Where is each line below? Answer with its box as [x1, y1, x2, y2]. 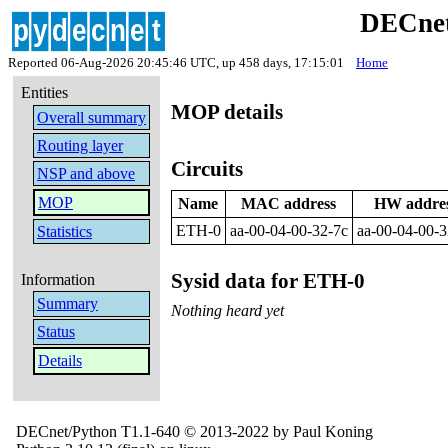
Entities [21, 84, 69, 102]
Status [36, 323, 75, 341]
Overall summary [36, 108, 146, 126]
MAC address [241, 195, 337, 213]
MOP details [170, 100, 283, 125]
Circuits [170, 157, 243, 182]
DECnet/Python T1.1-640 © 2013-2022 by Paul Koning [16, 422, 373, 440]
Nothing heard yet [170, 302, 284, 320]
